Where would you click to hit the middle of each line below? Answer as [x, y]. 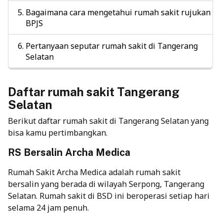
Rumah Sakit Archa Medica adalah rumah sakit [94, 172]
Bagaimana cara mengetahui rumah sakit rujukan [118, 12]
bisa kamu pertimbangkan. [58, 132]
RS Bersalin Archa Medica [69, 152]
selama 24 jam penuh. [48, 207]
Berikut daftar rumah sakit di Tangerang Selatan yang [108, 121]
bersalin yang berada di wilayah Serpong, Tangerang [106, 184]
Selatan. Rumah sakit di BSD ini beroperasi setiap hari [109, 196]
